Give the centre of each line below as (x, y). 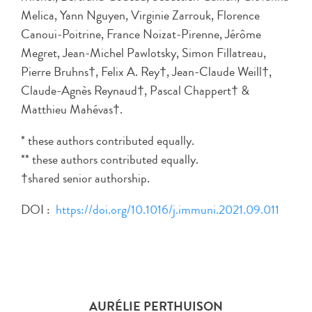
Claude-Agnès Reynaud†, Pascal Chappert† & (135, 90)
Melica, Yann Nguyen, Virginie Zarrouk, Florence (140, 15)
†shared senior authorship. (85, 178)
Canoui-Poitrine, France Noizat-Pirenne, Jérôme (141, 34)
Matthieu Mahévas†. (72, 109)
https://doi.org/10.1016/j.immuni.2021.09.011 (167, 209)
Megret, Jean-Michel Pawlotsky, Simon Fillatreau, (143, 53)
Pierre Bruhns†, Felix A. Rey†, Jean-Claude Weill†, (146, 71)
